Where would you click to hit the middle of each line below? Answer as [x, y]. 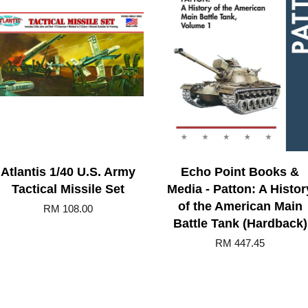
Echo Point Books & [240, 172]
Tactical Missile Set [68, 189]
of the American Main [240, 206]
